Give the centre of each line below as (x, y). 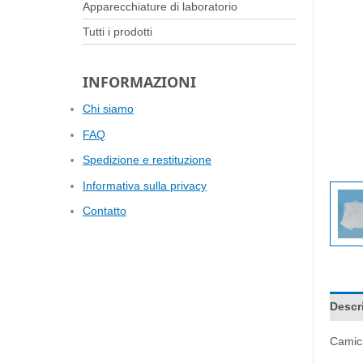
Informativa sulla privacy (145, 185)
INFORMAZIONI (139, 81)
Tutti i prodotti (117, 31)
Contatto (105, 211)
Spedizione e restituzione (147, 160)
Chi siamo (108, 109)
